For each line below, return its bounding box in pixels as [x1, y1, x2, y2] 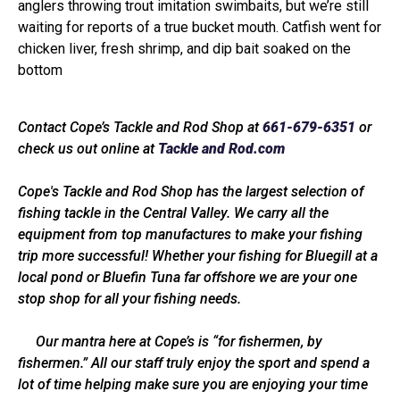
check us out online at [18, 140, 158, 158]
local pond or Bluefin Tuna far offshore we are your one [18, 269, 357, 287]
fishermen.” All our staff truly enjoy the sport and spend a [18, 354, 370, 372]
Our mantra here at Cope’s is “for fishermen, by [18, 333, 322, 351]
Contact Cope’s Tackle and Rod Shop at [18, 119, 262, 137]
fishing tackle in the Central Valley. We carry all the [18, 204, 329, 222]
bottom [18, 62, 62, 79]
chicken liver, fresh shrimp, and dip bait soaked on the [18, 40, 351, 58]
